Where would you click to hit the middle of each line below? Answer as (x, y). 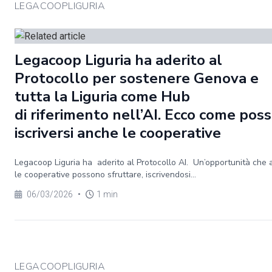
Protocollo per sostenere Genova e (137, 78)
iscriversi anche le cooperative (118, 133)
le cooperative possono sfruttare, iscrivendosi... (105, 175)
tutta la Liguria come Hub (102, 97)
